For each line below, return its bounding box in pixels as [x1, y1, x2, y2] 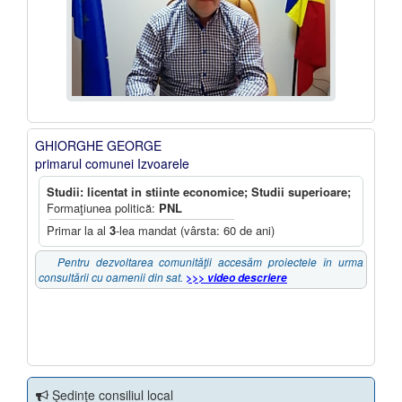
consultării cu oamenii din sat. [39, 269, 186, 284]
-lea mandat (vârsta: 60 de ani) [116, 222, 275, 239]
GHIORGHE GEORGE [35, 136, 162, 154]
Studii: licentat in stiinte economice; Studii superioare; [47, 183, 351, 200]
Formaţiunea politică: [47, 199, 159, 216]
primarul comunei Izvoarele [35, 154, 189, 172]
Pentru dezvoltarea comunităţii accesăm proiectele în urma [39, 254, 363, 269]
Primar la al [47, 222, 109, 239]
